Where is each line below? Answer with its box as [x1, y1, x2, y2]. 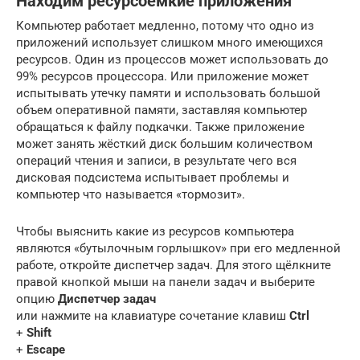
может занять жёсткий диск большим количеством [16, 136, 313, 151]
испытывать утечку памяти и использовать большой [16, 85, 321, 100]
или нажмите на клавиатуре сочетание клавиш [16, 308, 289, 323]
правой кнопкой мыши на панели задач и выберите [16, 274, 315, 289]
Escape [27, 342, 65, 357]
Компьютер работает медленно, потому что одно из [16, 18, 314, 33]
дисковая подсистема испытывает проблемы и [16, 170, 289, 185]
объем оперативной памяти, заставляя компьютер [16, 102, 307, 117]
